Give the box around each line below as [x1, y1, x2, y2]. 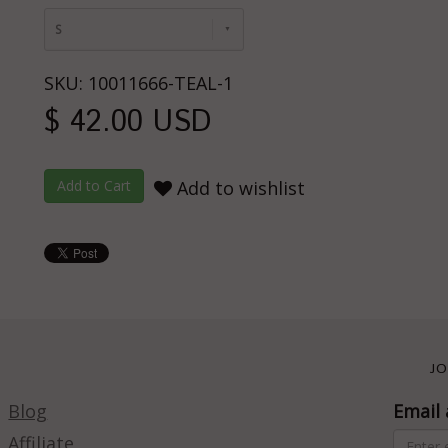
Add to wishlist [172, 176, 305, 200]
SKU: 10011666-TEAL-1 [44, 71, 233, 95]
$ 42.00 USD [44, 101, 211, 144]
